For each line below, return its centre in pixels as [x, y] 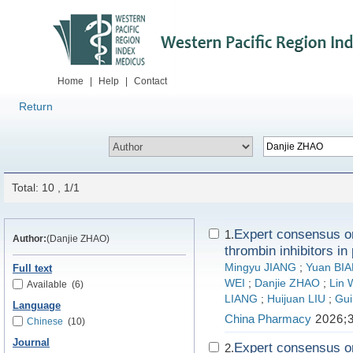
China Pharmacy [268, 319]
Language [37, 306]
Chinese [45, 321]
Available [47, 284]
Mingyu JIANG [260, 268]
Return [36, 106]
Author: [30, 239]
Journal [31, 343]
